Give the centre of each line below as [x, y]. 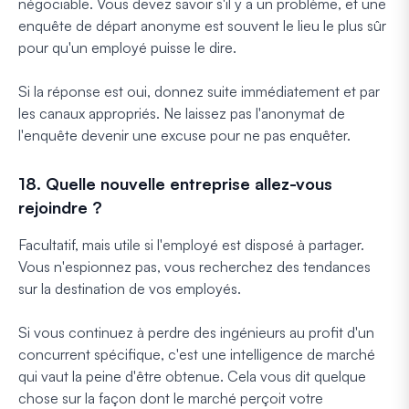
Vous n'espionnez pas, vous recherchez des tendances [194, 266]
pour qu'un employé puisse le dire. [127, 47]
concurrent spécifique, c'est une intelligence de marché [197, 354]
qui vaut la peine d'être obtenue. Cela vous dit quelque [192, 376]
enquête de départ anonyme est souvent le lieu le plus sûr [202, 25]
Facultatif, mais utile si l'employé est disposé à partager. [191, 244]
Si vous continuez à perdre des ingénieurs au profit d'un [196, 332]
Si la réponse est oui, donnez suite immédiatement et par [199, 91]
